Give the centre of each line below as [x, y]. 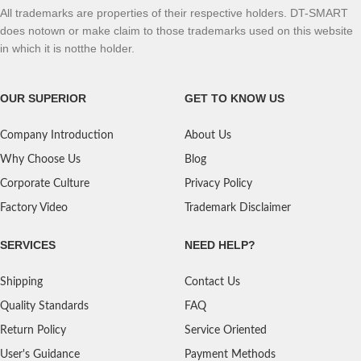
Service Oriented [226, 330]
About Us [208, 135]
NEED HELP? [220, 245]
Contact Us [213, 282]
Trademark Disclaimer [238, 208]
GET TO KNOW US [235, 98]
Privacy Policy [219, 184]
